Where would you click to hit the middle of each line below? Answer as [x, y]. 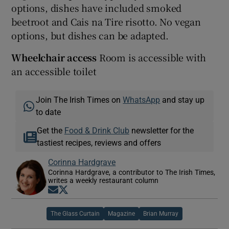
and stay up [182, 99]
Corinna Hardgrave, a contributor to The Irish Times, [132, 172]
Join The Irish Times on [79, 99]
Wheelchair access [54, 57]
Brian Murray [161, 213]
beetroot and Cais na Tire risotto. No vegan [106, 21]
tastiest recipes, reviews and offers [99, 142]
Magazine [121, 213]
